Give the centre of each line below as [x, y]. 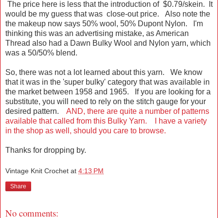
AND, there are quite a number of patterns [137, 111]
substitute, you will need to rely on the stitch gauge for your [106, 101]
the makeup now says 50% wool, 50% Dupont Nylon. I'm [104, 23]
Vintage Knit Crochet [37, 171]
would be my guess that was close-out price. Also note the [108, 14]
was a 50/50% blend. [42, 53]
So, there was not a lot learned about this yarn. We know [104, 72]
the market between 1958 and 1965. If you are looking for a [108, 91]
